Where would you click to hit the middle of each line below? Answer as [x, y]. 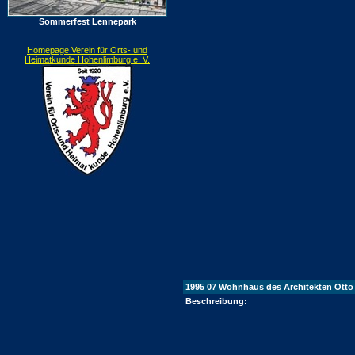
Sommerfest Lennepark [87, 21]
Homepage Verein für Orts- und [87, 50]
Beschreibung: [216, 301]
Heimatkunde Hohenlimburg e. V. [87, 59]
